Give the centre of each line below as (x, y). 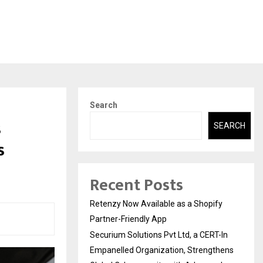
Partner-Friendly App (128, 219)
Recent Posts (136, 186)
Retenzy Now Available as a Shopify (156, 204)
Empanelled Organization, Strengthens (162, 250)
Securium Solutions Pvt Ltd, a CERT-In (159, 235)
